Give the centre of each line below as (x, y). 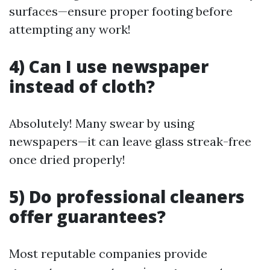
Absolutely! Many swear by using (102, 123)
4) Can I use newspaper (109, 66)
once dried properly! (67, 159)
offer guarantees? (87, 216)
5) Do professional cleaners (127, 196)
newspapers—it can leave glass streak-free (130, 141)
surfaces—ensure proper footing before (121, 11)
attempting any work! (70, 29)
